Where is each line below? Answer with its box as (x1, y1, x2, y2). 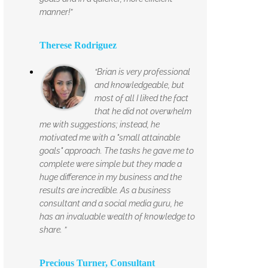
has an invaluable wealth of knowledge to (39, 211, 195, 221)
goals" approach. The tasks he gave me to (39, 145, 194, 156)
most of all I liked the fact (95, 93, 188, 103)
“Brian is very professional (95, 66, 190, 77)
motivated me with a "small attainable (39, 132, 180, 142)
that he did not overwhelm (95, 106, 191, 116)
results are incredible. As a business (39, 185, 171, 195)
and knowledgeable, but (95, 80, 184, 90)
